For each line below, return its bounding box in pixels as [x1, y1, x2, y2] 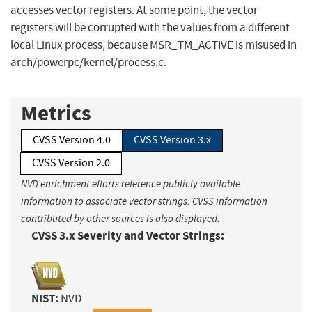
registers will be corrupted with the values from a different [10, 20, 290, 36]
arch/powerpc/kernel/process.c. [10, 55, 166, 70]
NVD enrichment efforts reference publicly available [21, 178, 240, 191]
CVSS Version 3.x [134, 133, 211, 148]
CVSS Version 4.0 [33, 133, 111, 148]
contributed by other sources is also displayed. [21, 212, 220, 226]
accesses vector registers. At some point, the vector [10, 3, 258, 18]
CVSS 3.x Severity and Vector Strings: [31, 228, 224, 244]
